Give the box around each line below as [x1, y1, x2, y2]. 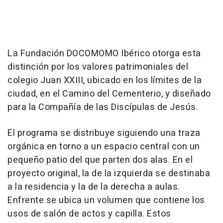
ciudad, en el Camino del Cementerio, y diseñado [7, 87, 211, 101]
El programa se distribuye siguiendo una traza [7, 126, 201, 140]
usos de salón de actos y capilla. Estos [7, 207, 171, 221]
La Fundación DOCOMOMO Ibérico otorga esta [7, 47, 201, 61]
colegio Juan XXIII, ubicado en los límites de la [7, 74, 202, 88]
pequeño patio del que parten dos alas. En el [7, 153, 193, 167]
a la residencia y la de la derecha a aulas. [7, 180, 180, 194]
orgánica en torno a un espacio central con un [7, 140, 200, 154]
